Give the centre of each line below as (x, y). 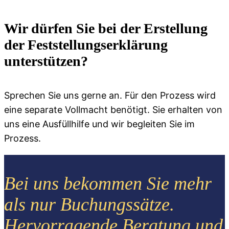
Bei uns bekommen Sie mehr (108, 183)
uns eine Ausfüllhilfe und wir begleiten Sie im (99, 124)
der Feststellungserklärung (86, 44)
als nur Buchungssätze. (89, 204)
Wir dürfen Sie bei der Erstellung (106, 28)
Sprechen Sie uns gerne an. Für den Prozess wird (110, 95)
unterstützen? (46, 61)
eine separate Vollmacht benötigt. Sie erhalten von (113, 109)
